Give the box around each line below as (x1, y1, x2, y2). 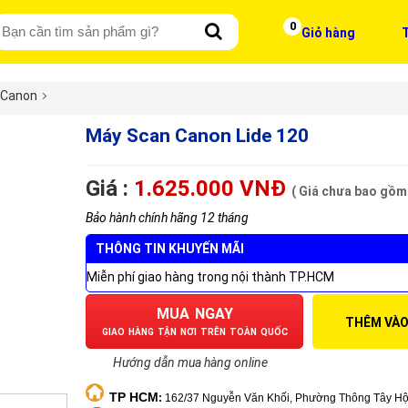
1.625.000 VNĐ (128, 175, 291, 201)
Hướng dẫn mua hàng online (113, 354, 268, 370)
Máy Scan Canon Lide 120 (86, 124, 309, 147)
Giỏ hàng (301, 25, 355, 40)
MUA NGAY (156, 304, 233, 322)
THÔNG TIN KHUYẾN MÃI (96, 240, 244, 256)
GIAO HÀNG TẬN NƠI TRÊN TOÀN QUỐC (101, 326, 288, 337)
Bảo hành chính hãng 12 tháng (86, 209, 249, 225)
